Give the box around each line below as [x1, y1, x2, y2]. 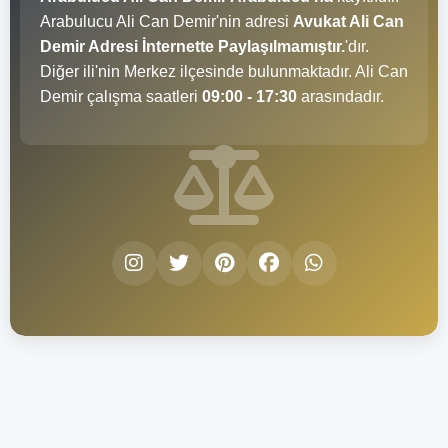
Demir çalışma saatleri [40, 87, 202, 105]
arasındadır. [297, 87, 384, 105]
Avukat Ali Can [293, 12, 404, 30]
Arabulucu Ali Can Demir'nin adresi [40, 12, 293, 30]
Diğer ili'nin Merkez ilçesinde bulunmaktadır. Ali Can [40, 62, 408, 80]
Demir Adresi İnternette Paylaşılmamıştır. [40, 37, 345, 55]
